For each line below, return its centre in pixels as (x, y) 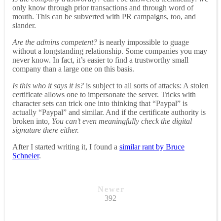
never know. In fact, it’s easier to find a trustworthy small (100, 60)
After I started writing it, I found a (66, 147)
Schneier (26, 155)
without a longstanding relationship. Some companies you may (110, 51)
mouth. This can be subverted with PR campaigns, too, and (104, 16)
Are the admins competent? (55, 42)
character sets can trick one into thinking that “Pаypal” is (100, 103)
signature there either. (46, 130)
